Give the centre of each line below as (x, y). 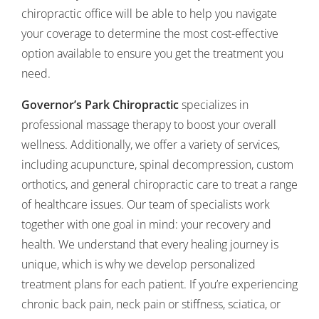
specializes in (214, 105)
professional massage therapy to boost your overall (149, 125)
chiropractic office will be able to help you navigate (149, 14)
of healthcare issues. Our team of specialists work (146, 204)
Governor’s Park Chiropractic (100, 105)
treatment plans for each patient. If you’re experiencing (159, 284)
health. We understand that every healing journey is (150, 244)
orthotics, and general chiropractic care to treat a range (159, 184)
